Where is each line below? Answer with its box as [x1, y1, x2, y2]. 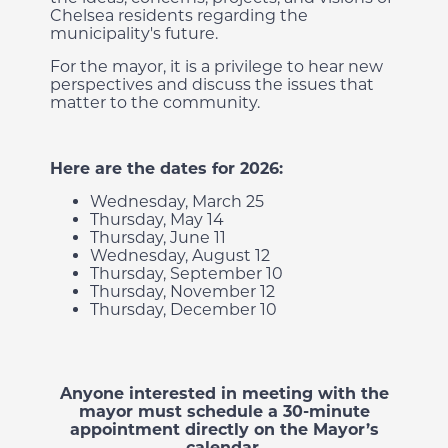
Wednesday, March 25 [90, 192, 264, 211]
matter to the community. [50, 93, 260, 112]
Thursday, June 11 [90, 228, 226, 247]
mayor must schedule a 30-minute [78, 402, 370, 421]
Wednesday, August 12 [90, 246, 270, 265]
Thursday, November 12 [90, 282, 275, 301]
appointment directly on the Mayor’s [69, 420, 379, 439]
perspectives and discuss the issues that [50, 75, 374, 94]
